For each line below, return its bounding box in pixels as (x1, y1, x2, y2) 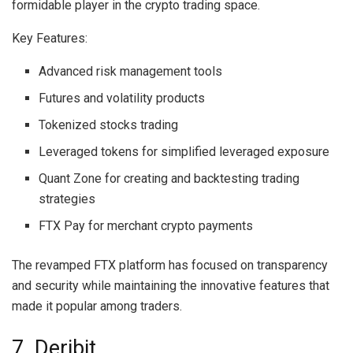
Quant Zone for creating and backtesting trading (39, 170, 300, 186)
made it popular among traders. (12, 298, 182, 314)
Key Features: (12, 30, 87, 46)
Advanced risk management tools (39, 63, 223, 79)
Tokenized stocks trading (39, 117, 179, 132)
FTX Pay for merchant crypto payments (39, 217, 254, 233)
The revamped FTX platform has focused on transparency (12, 257, 328, 273)
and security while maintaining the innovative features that (12, 277, 329, 293)
